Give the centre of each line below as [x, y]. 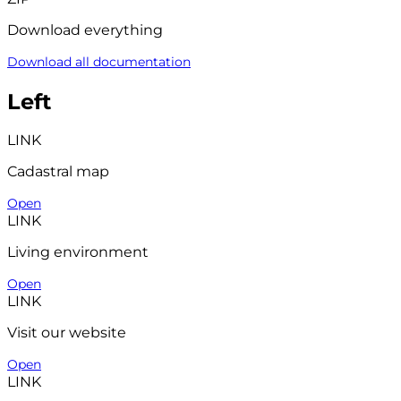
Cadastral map [58, 172]
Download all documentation [99, 61]
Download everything [85, 30]
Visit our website [67, 333]
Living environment [78, 252]
